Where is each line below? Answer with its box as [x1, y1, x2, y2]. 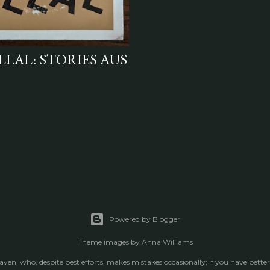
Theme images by [77, 237, 142, 247]
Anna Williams [141, 237, 193, 247]
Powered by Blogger [109, 215, 180, 224]
